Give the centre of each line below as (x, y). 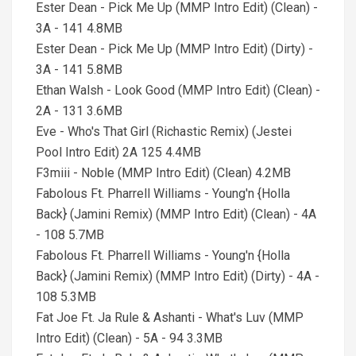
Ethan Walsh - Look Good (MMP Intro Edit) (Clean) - (178, 90)
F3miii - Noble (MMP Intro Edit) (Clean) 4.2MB (163, 173)
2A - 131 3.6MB (79, 111)
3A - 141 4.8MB (79, 28)
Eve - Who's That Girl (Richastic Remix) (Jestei (164, 132)
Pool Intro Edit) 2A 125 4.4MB (118, 152)
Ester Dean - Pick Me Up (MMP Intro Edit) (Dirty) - (174, 49)
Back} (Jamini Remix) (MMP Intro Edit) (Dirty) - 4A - (178, 276)
